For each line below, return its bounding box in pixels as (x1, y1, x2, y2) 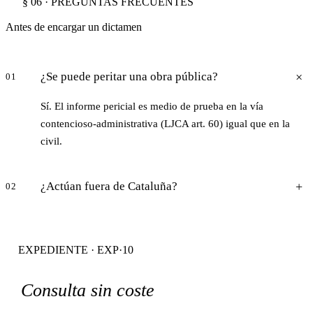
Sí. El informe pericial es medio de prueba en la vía (41, 101, 263, 112)
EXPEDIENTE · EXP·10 (18, 244, 133, 256)
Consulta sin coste (21, 280, 154, 301)
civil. (41, 136, 62, 147)
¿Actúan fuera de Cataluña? (41, 180, 177, 194)
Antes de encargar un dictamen (6, 21, 142, 34)
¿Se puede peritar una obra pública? (41, 70, 218, 84)
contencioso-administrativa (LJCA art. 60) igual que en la (41, 118, 290, 130)
